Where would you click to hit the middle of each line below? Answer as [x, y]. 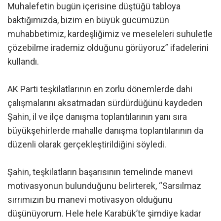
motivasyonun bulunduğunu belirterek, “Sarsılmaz [104, 186]
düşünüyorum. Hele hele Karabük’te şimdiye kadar [104, 214]
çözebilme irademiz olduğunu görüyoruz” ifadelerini [108, 48]
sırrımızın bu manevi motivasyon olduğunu [90, 200]
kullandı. [23, 62]
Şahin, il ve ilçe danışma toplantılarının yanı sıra [97, 117]
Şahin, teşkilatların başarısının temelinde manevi [100, 172]
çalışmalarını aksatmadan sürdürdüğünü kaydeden [105, 103]
